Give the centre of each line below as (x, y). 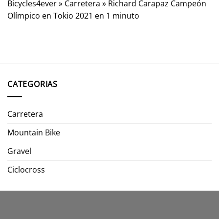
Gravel (19, 151)
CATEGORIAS (33, 84)
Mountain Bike (34, 132)
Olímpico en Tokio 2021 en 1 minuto (73, 15)
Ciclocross (26, 169)
